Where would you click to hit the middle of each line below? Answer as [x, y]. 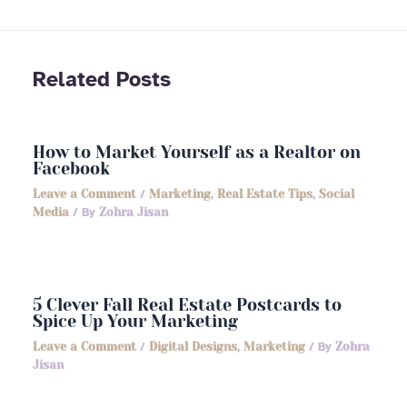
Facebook [72, 168]
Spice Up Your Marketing [136, 322]
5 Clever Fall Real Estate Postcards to [188, 305]
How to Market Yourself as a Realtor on [197, 152]
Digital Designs [194, 347]
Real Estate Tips [265, 194]
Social [337, 194]
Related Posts [102, 80]
